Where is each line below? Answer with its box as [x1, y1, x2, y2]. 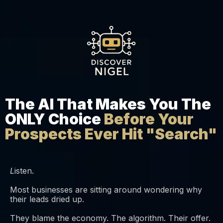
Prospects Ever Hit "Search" [5, 125, 217, 143]
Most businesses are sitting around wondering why [10, 185, 202, 195]
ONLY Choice [5, 110, 104, 128]
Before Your [104, 110, 194, 128]
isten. [14, 166, 34, 176]
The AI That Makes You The [5, 95, 211, 113]
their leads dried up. [10, 194, 84, 205]
